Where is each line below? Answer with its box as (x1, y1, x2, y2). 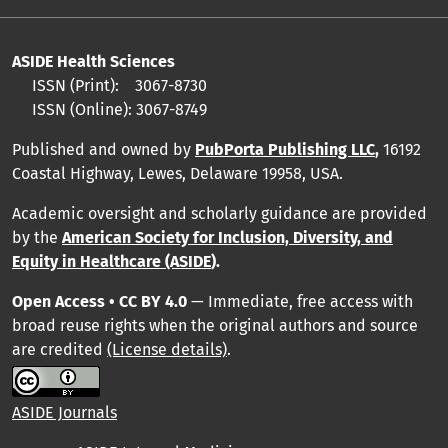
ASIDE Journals (12, 402, 117, 422)
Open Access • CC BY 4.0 (12, 291, 187, 311)
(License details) (107, 339, 227, 359)
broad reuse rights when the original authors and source (12, 315, 418, 335)
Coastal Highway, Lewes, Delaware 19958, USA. (12, 163, 343, 183)
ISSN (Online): (12, 99, 136, 119)
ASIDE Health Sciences (12, 51, 175, 71)
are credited (12, 339, 107, 359)
